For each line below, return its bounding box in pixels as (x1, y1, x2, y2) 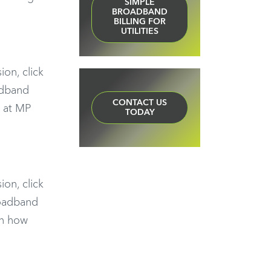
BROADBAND (112, 8, 168, 17)
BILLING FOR (114, 18, 166, 27)
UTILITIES (121, 27, 158, 36)
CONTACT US (113, 99, 167, 108)
